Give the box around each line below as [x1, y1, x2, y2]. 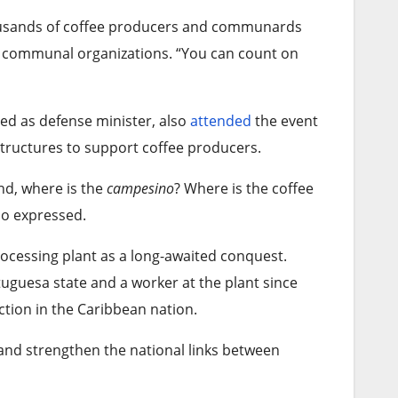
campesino [106, 178, 174, 198]
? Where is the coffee [173, 178, 314, 198]
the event [251, 110, 318, 131]
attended [189, 110, 251, 131]
